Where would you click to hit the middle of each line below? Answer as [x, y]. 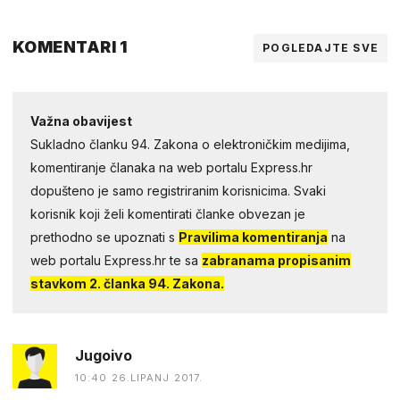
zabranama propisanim [276, 260]
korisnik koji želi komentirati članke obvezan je [168, 213]
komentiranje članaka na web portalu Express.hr [171, 167]
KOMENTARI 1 [70, 46]
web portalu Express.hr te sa [116, 260]
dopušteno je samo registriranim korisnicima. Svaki [178, 190]
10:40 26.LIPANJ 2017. [139, 377]
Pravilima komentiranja [253, 237]
